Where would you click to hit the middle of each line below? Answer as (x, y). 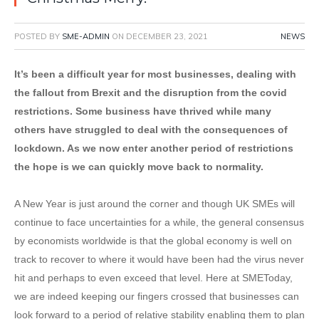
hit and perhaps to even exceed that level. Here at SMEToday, (153, 278)
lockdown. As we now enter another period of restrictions (154, 148)
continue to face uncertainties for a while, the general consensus (159, 223)
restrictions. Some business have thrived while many (143, 111)
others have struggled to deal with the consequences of (151, 130)
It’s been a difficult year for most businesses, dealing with (155, 74)
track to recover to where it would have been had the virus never (159, 260)
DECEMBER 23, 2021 (167, 37)
